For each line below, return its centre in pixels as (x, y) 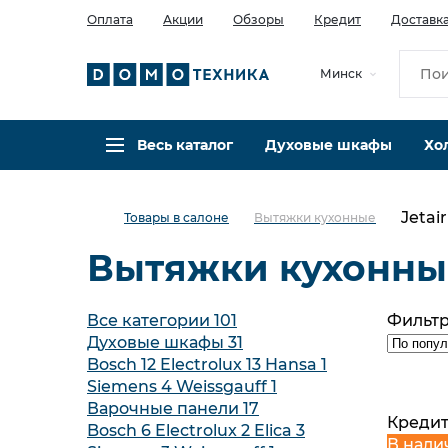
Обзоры (258, 19)
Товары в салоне (176, 217)
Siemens (124, 386)
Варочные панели (165, 408)
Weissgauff (223, 386)
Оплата (110, 19)
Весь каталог (185, 145)
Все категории (150, 320)
